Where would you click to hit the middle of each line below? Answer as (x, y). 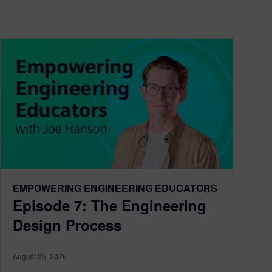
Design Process (67, 225)
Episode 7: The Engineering (110, 206)
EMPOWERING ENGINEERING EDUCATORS (115, 188)
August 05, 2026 (40, 256)
